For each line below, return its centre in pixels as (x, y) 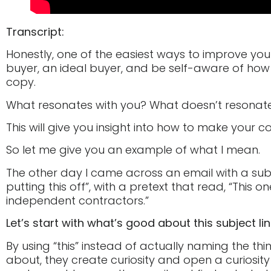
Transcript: (35, 31)
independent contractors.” (77, 200)
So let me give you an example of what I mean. (133, 150)
